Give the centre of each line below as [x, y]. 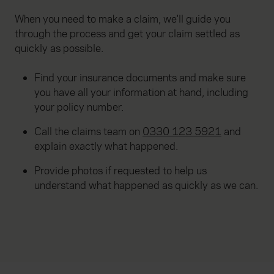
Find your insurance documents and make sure [140, 78]
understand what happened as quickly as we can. [146, 186]
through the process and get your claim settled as [127, 34]
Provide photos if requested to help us [120, 171]
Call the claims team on [88, 132]
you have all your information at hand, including [141, 93]
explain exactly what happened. [106, 147]
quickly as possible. [59, 49]
